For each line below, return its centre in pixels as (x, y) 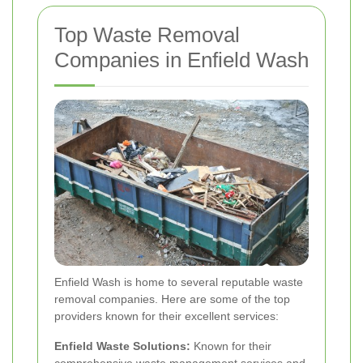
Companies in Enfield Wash (181, 60)
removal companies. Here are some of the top (172, 299)
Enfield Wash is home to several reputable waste (179, 282)
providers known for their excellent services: (167, 316)
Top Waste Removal (147, 34)
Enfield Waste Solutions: (122, 346)
